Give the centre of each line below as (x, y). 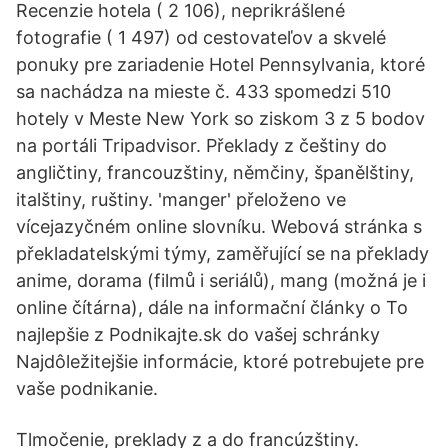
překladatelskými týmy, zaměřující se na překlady (222, 253)
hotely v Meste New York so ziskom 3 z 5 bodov (220, 118)
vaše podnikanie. (87, 388)
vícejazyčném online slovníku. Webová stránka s (219, 226)
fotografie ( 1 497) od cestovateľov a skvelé (201, 37)
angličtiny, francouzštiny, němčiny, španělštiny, (215, 172)
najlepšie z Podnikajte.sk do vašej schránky (198, 334)
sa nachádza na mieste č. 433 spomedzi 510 (203, 91)
